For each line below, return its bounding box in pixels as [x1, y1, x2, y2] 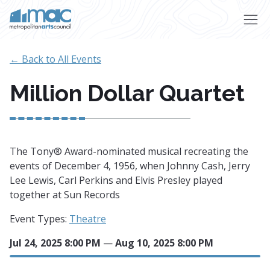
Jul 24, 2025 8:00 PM [10, 236, 101, 250]
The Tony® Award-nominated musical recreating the [10, 145, 248, 158]
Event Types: [10, 212, 69, 225]
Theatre [69, 212, 106, 225]
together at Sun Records [10, 188, 120, 201]
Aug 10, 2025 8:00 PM [115, 236, 213, 250]
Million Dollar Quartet [10, 80, 245, 107]
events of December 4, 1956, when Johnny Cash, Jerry [10, 159, 250, 172]
